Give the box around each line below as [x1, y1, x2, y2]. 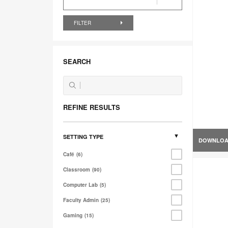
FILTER [74, 19, 93, 27]
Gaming [63, 212, 82, 219]
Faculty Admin [63, 196, 99, 204]
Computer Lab [63, 181, 98, 189]
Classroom [63, 166, 90, 174]
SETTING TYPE [63, 133, 103, 141]
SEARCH [63, 56, 91, 67]
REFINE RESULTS [63, 102, 120, 112]
